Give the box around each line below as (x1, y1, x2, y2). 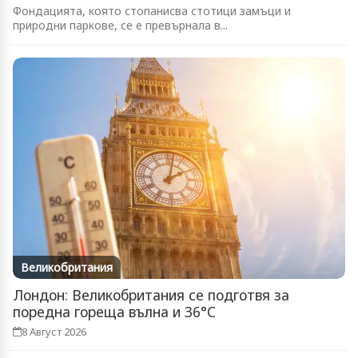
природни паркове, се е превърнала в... (13, 17, 228, 33)
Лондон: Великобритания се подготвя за (13, 285, 289, 305)
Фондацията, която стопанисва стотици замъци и (13, 2, 291, 18)
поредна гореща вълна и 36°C (13, 302, 216, 322)
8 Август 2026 (22, 324, 86, 340)
